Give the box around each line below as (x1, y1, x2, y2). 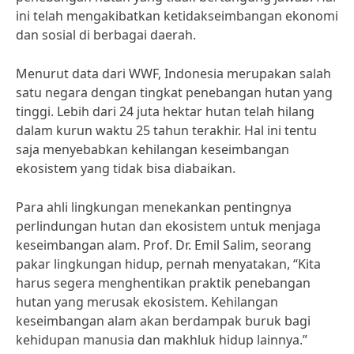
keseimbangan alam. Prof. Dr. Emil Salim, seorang (16, 236, 311, 254)
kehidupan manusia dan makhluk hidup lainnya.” (16, 331, 307, 348)
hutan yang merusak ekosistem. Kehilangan (16, 293, 278, 311)
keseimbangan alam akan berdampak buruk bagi (16, 312, 311, 330)
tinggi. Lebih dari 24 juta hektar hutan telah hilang (16, 103, 314, 120)
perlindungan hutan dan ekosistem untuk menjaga (16, 217, 321, 235)
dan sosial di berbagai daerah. (16, 26, 196, 43)
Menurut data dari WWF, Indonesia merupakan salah (16, 65, 331, 82)
